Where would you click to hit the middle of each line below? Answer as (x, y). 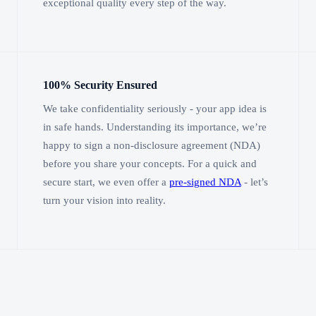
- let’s (254, 182)
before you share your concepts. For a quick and (150, 164)
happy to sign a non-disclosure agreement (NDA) (151, 146)
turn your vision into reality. (104, 201)
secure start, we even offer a (106, 182)
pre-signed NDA (205, 182)
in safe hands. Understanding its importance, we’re (154, 127)
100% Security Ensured (100, 85)
